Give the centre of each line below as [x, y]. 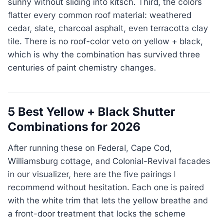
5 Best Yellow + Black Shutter [91, 112]
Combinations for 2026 [74, 127]
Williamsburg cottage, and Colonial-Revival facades [109, 161]
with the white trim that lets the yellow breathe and [108, 200]
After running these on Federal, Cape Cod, [90, 148]
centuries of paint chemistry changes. [82, 68]
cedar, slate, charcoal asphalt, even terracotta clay [108, 28]
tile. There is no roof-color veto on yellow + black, [105, 42]
